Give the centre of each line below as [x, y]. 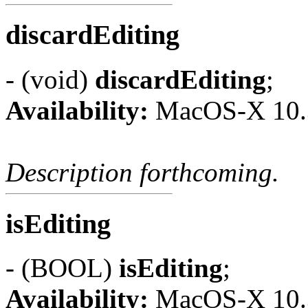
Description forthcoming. [142, 172]
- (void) [50, 79]
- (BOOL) [62, 268]
